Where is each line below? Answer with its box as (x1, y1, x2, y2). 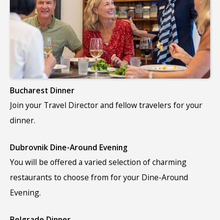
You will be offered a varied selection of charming (10, 156, 187, 167)
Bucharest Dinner (10, 84, 75, 96)
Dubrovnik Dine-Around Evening (10, 141, 128, 153)
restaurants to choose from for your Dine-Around (10, 171, 188, 183)
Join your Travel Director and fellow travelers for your (10, 99, 202, 110)
